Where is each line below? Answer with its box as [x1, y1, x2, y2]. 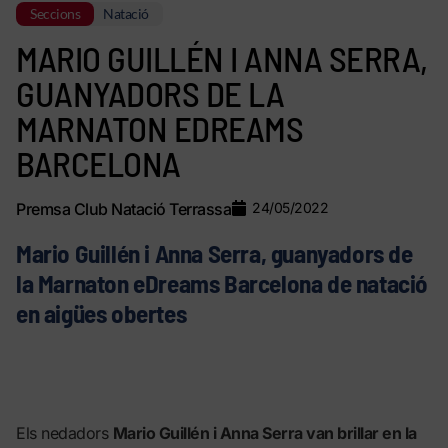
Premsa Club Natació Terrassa [16, 198, 231, 219]
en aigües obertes [16, 298, 187, 328]
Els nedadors [16, 422, 113, 443]
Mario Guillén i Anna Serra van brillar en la [112, 422, 417, 443]
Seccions [30, 5, 80, 22]
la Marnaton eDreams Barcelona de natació [16, 268, 428, 298]
